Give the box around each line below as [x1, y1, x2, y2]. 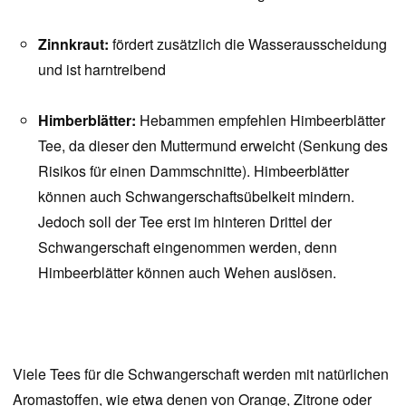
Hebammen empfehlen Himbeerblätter [140, 110, 385, 130]
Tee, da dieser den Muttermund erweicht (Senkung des [38, 135, 388, 156]
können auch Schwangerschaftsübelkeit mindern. [38, 186, 354, 207]
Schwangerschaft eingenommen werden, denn [38, 237, 337, 257]
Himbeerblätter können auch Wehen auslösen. [38, 262, 336, 283]
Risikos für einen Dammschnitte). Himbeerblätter [38, 160, 349, 181]
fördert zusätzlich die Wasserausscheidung [112, 34, 387, 54]
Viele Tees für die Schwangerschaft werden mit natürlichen [13, 363, 389, 384]
